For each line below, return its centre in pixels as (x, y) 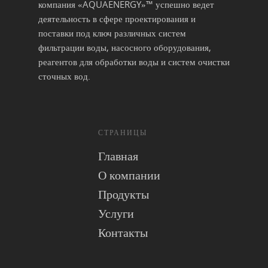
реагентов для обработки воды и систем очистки (134, 61)
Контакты (123, 232)
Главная (118, 156)
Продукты (124, 194)
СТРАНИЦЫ (123, 132)
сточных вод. (64, 76)
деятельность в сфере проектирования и (117, 18)
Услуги (116, 213)
